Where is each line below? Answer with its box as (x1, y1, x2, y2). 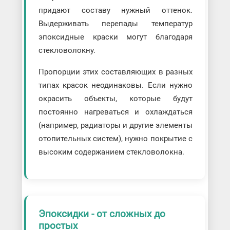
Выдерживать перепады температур (38, 19, 193, 29)
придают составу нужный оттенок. (38, 6, 193, 15)
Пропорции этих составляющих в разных (38, 67, 193, 77)
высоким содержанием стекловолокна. (38, 147, 184, 157)
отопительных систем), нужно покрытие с (38, 134, 193, 144)
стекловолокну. (38, 46, 95, 55)
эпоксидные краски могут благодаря (38, 32, 193, 42)
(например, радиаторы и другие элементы (38, 121, 193, 130)
